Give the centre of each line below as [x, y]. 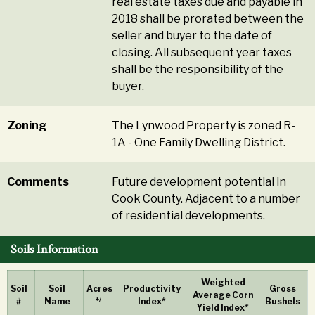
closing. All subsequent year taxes [202, 53]
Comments [38, 182]
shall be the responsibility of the [198, 70]
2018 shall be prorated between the [208, 19]
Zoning [27, 126]
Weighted [223, 283]
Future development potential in [199, 182]
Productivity [152, 289]
